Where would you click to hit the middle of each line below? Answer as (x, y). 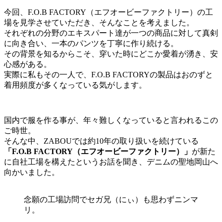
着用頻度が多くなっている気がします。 (75, 85)
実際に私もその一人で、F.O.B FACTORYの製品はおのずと (109, 74)
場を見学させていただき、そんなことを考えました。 (99, 22)
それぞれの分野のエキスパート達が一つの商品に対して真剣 (111, 33)
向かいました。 (32, 172)
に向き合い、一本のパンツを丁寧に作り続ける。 (91, 43)
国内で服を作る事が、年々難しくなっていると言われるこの (111, 120)
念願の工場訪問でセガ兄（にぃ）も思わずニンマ (111, 199)
